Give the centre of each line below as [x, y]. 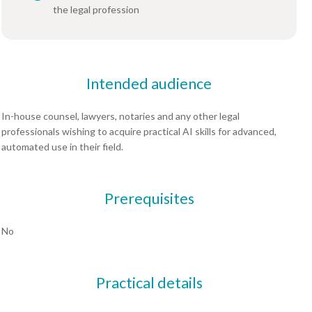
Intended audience [149, 83]
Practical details [149, 282]
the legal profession [96, 9]
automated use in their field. [62, 146]
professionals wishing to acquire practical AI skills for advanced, [139, 131]
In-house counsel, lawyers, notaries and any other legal [120, 116]
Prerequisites [149, 198]
